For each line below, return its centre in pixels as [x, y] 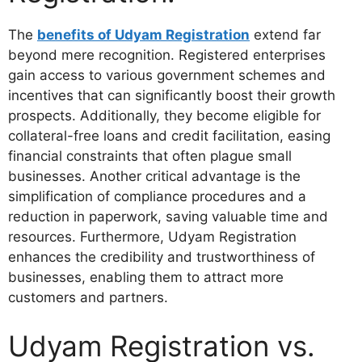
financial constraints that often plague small [150, 156]
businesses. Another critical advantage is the [154, 177]
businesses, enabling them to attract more [146, 278]
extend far [285, 35]
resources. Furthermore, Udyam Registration [152, 237]
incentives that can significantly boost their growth [172, 96]
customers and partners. [88, 298]
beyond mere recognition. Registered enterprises [167, 55]
